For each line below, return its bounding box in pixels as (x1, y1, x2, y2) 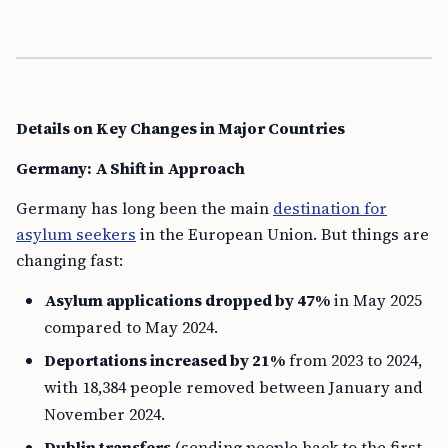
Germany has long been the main (16, 197, 273, 219)
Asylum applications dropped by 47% (44, 289, 330, 311)
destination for (273, 197, 387, 219)
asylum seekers (16, 223, 136, 245)
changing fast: (16, 249, 123, 271)
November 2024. (44, 403, 165, 425)
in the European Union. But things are (136, 223, 429, 245)
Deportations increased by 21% (44, 349, 285, 371)
